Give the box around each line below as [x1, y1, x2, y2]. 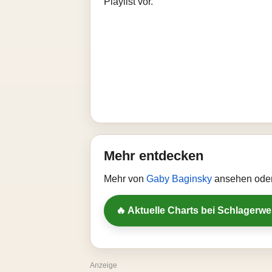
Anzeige [90, 261, 117, 270]
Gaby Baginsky [146, 174, 214, 184]
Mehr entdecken [104, 148, 203, 163]
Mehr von [104, 174, 146, 184]
